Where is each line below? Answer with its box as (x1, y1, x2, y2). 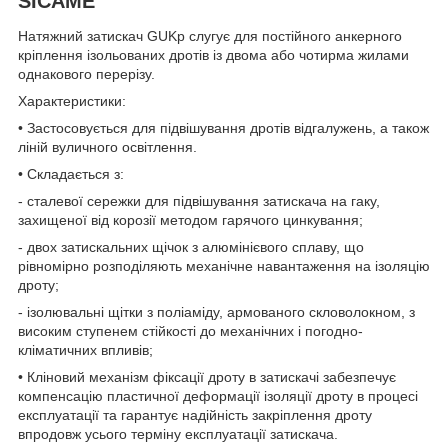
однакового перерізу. (18, 66, 155, 83)
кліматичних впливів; (18, 342, 153, 359)
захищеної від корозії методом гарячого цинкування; (18, 212, 363, 229)
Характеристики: (18, 93, 126, 110)
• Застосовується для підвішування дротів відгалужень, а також (18, 120, 429, 137)
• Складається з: (18, 166, 124, 183)
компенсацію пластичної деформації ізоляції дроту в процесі (18, 388, 418, 405)
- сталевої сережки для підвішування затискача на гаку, (18, 193, 380, 210)
